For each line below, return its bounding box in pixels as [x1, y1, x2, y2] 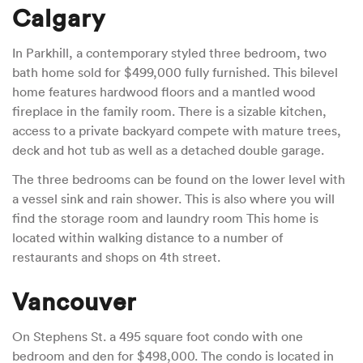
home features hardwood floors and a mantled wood [12, 83, 315, 100]
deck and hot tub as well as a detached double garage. [12, 142, 327, 159]
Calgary [12, 2, 105, 34]
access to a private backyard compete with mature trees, [12, 122, 341, 139]
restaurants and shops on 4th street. [12, 249, 224, 266]
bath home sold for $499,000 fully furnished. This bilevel [12, 64, 338, 81]
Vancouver [12, 286, 136, 318]
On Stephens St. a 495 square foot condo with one [12, 328, 303, 345]
